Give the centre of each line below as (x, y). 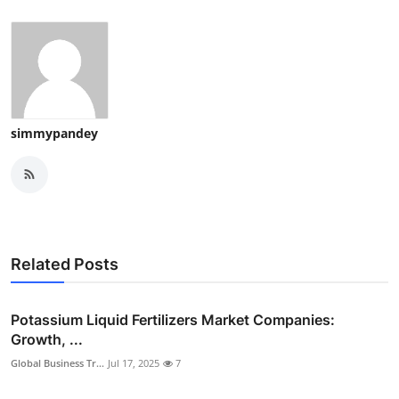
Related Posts (65, 264)
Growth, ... (47, 339)
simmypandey (54, 133)
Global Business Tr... (57, 362)
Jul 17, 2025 (134, 362)
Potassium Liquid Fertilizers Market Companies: (173, 319)
